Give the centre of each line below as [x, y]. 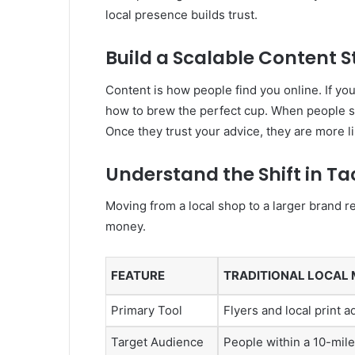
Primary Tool [147, 311]
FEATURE [138, 276]
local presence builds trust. [181, 15]
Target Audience [157, 342]
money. [126, 227]
